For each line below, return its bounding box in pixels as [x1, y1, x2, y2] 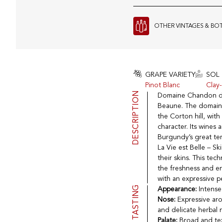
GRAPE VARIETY [145, 71, 195, 79]
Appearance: [157, 186, 197, 193]
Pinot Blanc [145, 82, 180, 89]
